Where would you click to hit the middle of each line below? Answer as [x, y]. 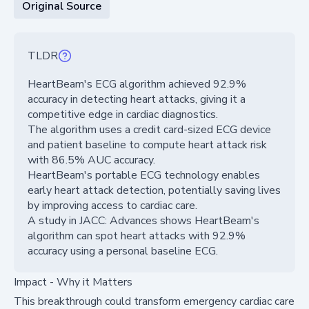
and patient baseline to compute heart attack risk [147, 144]
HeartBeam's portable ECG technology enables [144, 175]
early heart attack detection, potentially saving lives [154, 190]
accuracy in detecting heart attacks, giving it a [137, 99]
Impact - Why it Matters [73, 282]
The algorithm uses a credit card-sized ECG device [149, 129]
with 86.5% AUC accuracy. [91, 160]
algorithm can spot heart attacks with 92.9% [137, 236]
